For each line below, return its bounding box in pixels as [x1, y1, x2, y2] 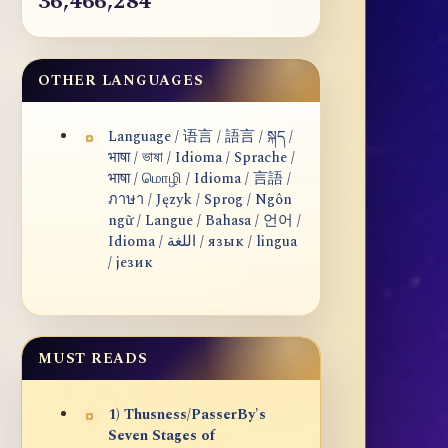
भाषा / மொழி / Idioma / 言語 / [108, 168, 291, 191]
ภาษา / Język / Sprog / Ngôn [108, 189, 292, 212]
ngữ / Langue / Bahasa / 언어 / [108, 210, 301, 233]
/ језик [108, 252, 153, 275]
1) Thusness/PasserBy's [108, 404, 266, 427]
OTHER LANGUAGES [38, 70, 204, 92]
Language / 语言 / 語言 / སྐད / [108, 126, 293, 149]
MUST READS [38, 348, 148, 370]
